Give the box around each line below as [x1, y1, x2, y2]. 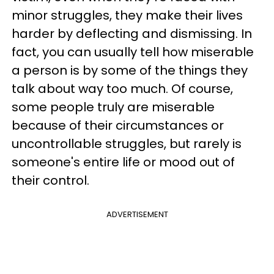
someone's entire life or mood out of [12, 154, 235, 171]
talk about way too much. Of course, [12, 80, 233, 97]
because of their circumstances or [12, 117, 224, 134]
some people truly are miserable [12, 98, 215, 116]
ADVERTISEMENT [106, 209, 168, 220]
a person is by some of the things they [12, 62, 248, 79]
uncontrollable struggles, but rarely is [12, 135, 242, 152]
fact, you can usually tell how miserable [12, 43, 254, 61]
